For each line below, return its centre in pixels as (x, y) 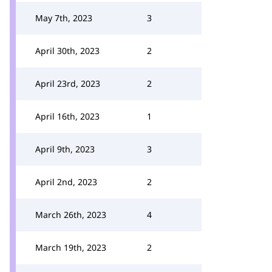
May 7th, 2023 (64, 18)
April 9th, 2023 (65, 149)
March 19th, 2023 (71, 247)
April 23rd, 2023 (68, 83)
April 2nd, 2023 (66, 182)
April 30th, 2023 (67, 51)
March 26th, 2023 (71, 215)
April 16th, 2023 (67, 116)
